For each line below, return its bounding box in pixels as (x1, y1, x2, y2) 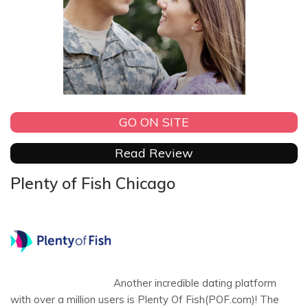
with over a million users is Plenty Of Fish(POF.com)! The (10, 292, 279, 306)
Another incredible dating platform (113, 276, 276, 289)
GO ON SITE (119, 114, 189, 131)
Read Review (115, 145, 193, 162)
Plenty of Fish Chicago (10, 173, 175, 193)
